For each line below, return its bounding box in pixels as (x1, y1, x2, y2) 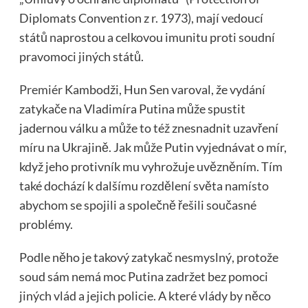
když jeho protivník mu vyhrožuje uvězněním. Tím (19, 159, 283, 175)
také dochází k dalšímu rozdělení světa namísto (19, 178, 269, 194)
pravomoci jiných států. (19, 49, 144, 65)
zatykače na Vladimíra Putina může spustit (19, 101, 245, 117)
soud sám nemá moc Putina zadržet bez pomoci (19, 269, 268, 285)
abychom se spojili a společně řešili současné (19, 197, 256, 213)
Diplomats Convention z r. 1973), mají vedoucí (19, 10, 263, 26)
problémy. (19, 217, 73, 232)
